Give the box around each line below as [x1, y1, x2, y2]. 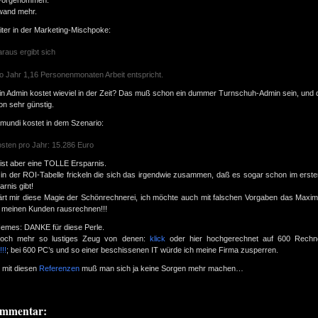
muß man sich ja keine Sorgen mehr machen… [79, 264, 243, 273]
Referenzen [39, 264, 79, 273]
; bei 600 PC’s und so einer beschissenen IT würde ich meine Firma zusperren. [6, 246, 278, 254]
